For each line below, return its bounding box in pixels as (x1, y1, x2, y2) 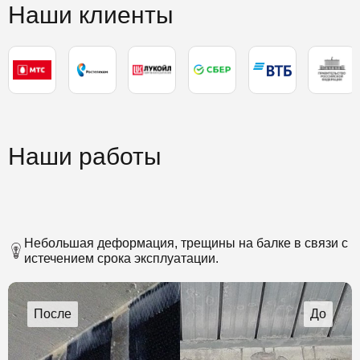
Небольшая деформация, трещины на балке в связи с (24, 235, 348, 250)
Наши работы (8, 142, 162, 170)
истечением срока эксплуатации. (24, 251, 219, 265)
